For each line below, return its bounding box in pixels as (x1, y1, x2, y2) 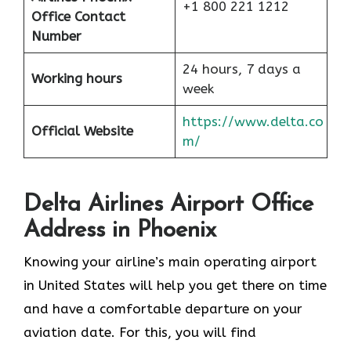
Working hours (31, 71, 122, 87)
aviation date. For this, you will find (24, 324, 256, 340)
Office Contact (31, 9, 125, 25)
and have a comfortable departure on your (24, 300, 302, 317)
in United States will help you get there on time (24, 277, 327, 293)
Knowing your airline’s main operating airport (24, 253, 317, 270)
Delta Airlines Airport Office (24, 192, 313, 217)
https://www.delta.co (182, 114, 324, 130)
